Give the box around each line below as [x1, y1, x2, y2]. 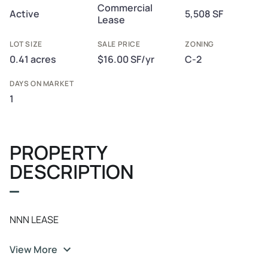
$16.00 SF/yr [97, 53, 154, 66]
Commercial [97, 1, 153, 14]
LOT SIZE [10, 39, 42, 49]
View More [10, 243, 57, 256]
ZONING [185, 39, 214, 49]
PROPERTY [10, 139, 108, 166]
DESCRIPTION [10, 159, 134, 185]
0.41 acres [10, 53, 56, 66]
